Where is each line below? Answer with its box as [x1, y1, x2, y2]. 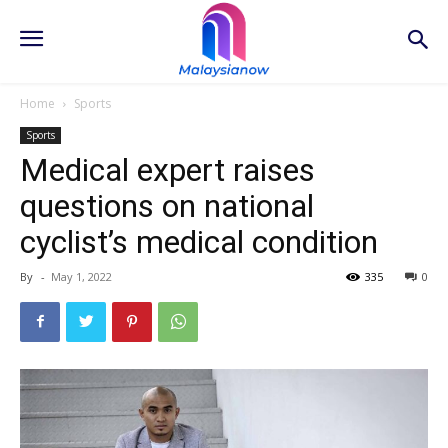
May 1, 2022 [51, 268, 112, 284]
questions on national [20, 186, 314, 225]
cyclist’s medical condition [20, 222, 378, 261]
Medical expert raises [20, 150, 315, 189]
